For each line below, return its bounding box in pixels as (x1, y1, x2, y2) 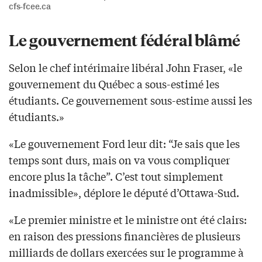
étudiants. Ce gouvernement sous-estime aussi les (9, 92, 252, 108)
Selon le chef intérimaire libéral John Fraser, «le (9, 59, 242, 75)
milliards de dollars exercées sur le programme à (9, 244, 244, 260)
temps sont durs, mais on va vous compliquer (9, 151, 230, 167)
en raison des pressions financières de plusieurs (9, 227, 240, 243)
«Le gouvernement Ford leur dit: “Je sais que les (9, 135, 240, 151)
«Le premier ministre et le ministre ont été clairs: (9, 211, 247, 227)
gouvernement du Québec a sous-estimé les (9, 75, 219, 91)
